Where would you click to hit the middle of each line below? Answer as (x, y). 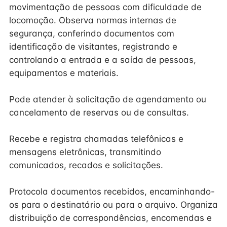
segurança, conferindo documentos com (92, 33)
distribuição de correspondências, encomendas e (110, 218)
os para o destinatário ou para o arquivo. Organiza (113, 205)
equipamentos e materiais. (64, 73)
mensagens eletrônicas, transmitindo (85, 152)
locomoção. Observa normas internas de (93, 20)
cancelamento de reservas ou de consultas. (99, 112)
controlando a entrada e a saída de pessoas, (103, 60)
